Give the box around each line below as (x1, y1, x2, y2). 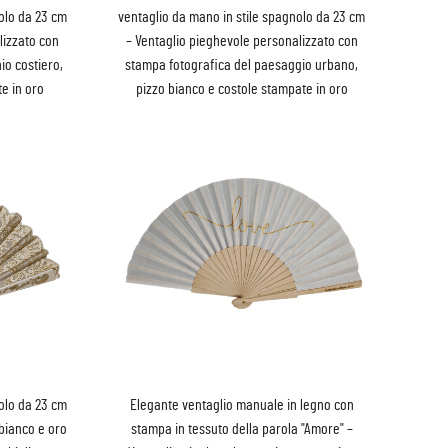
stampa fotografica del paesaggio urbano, (125, 57, 359, 74)
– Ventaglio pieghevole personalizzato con (125, 33, 358, 50)
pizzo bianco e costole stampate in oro (135, 81, 348, 98)
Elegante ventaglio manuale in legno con (129, 396, 354, 413)
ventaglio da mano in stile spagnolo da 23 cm (118, 9, 366, 26)
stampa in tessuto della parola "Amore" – (130, 420, 353, 437)
